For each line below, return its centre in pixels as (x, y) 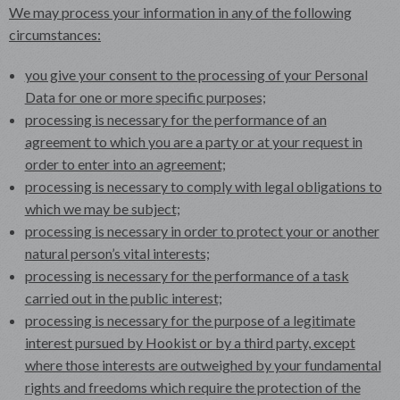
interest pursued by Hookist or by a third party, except (190, 342)
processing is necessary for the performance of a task (187, 275)
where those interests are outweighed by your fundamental (203, 364)
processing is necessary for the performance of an (175, 119)
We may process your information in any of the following (180, 12)
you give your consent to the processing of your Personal (196, 74)
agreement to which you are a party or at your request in (193, 141)
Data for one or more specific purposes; (145, 96)
